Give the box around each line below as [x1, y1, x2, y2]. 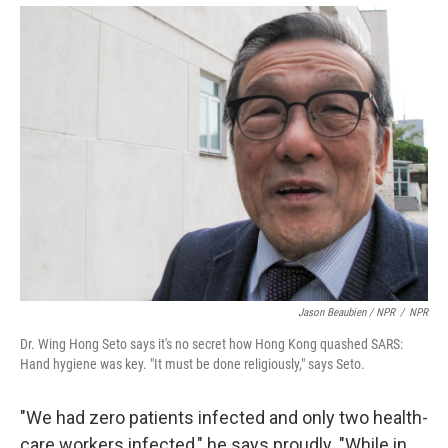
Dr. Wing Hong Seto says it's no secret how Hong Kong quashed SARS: [20, 335, 403, 352]
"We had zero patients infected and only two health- [20, 406, 428, 428]
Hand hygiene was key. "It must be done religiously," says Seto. [20, 355, 365, 372]
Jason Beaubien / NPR [298, 305, 395, 319]
